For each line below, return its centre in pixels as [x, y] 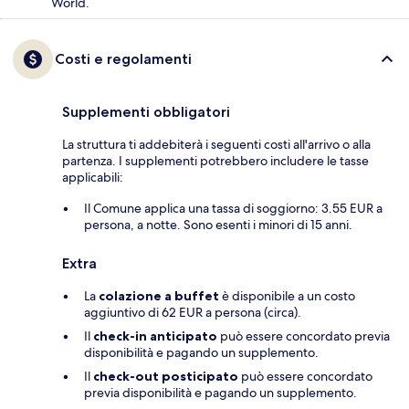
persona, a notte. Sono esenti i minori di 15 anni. [218, 224]
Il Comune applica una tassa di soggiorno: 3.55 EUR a [233, 208]
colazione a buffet [159, 295]
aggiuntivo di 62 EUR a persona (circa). [193, 312]
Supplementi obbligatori [146, 111]
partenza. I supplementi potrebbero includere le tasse [215, 160]
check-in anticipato [155, 336]
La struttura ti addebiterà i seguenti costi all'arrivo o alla [216, 144]
